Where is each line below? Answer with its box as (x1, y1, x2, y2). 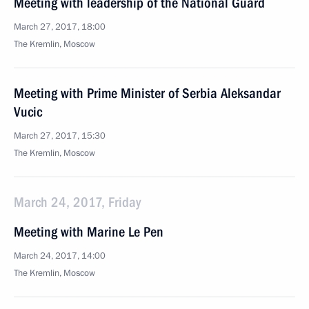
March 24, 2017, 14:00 (14, 250, 106, 262)
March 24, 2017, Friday (14, 194, 141, 210)
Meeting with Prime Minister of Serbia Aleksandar (14, 85, 281, 101)
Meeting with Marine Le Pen (14, 223, 163, 240)
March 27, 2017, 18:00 (14, 21, 106, 33)
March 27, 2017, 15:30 (14, 130, 106, 142)
